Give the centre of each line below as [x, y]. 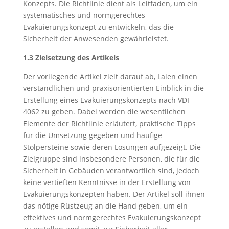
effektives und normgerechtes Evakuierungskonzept [112, 217]
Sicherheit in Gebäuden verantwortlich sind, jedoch [111, 170]
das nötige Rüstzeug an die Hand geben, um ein [105, 206]
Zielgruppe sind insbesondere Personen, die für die [111, 159]
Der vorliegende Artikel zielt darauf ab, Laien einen [110, 76]
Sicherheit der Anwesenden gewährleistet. [96, 39]
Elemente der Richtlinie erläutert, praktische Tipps [109, 123]
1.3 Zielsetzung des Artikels [71, 58]
